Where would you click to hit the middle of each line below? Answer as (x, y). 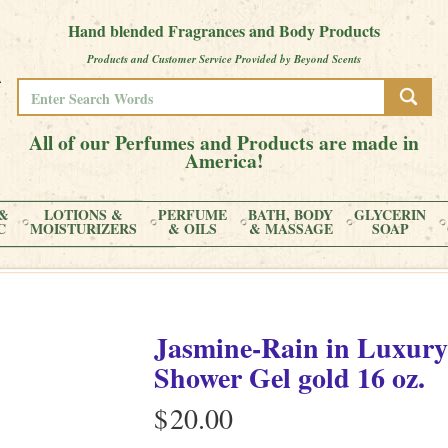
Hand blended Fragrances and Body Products (224, 30)
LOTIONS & (83, 214)
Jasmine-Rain (240, 347)
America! (224, 160)
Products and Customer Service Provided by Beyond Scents (224, 59)
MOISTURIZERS (83, 228)
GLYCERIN (390, 214)
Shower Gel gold (252, 377)
